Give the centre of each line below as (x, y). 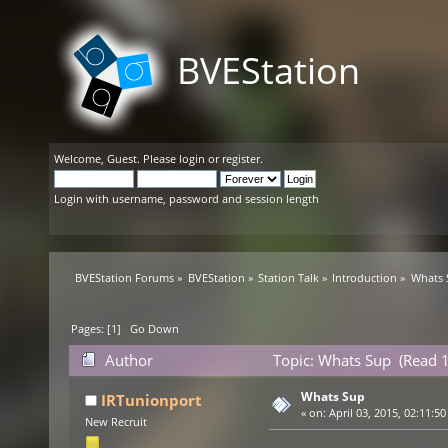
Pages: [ (91, 329)
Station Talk (288, 277)
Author (129, 360)
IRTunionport (152, 400)
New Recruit (115, 422)
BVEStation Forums (125, 277)
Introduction (365, 277)
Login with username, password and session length (186, 198)
